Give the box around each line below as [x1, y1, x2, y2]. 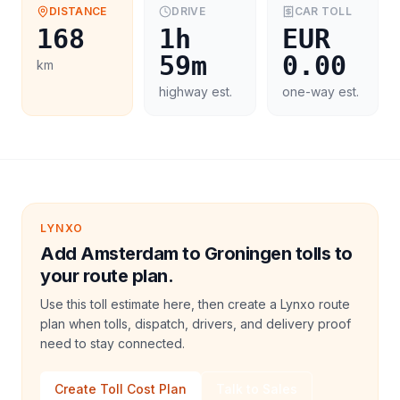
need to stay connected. [40, 336, 185, 351]
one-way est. [281, 84, 359, 99]
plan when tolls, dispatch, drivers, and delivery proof [40, 316, 351, 331]
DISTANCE [49, 4, 107, 18]
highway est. [159, 84, 233, 99]
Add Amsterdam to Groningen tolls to [40, 243, 353, 264]
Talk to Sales [216, 381, 297, 396]
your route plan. [40, 265, 173, 287]
